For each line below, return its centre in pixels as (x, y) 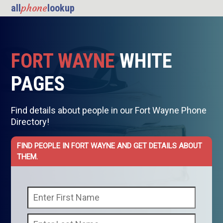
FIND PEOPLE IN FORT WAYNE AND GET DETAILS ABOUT (110, 146)
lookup (61, 8)
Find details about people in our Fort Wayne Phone (109, 111)
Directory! (30, 122)
